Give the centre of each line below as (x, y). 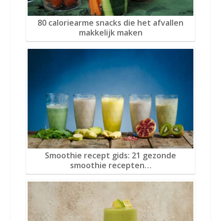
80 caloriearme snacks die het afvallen (110, 22)
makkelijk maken (110, 32)
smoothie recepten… (110, 165)
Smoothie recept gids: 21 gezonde (110, 155)
